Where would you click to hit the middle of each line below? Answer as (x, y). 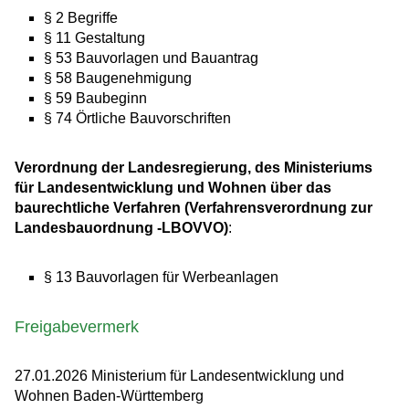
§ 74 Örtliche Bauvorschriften (137, 119)
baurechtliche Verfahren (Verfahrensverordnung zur (194, 208)
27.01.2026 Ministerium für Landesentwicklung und (179, 376)
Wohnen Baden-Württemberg (109, 396)
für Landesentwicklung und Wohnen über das (173, 188)
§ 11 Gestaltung (94, 38)
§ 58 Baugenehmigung (118, 79)
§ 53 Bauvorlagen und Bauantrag (151, 58)
